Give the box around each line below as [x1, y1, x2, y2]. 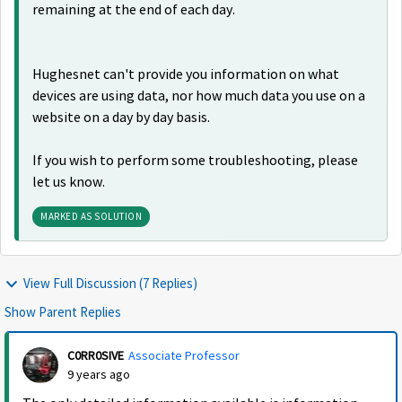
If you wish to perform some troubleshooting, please [32, 152, 358, 170]
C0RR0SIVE [67, 347, 124, 364]
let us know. [32, 173, 105, 192]
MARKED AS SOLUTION [40, 210, 142, 223]
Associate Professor [128, 347, 240, 364]
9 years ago [67, 366, 130, 383]
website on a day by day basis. [32, 109, 210, 127]
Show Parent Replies [4, 303, 121, 321]
